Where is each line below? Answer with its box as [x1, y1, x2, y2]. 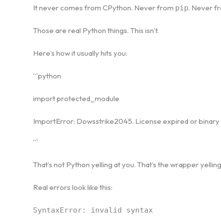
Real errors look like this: [33, 182, 112, 192]
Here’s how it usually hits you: [33, 48, 127, 58]
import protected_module [33, 93, 119, 103]
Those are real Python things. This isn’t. [33, 25, 159, 35]
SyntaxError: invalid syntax [33, 205, 153, 215]
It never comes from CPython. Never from [33, 2, 175, 12]
